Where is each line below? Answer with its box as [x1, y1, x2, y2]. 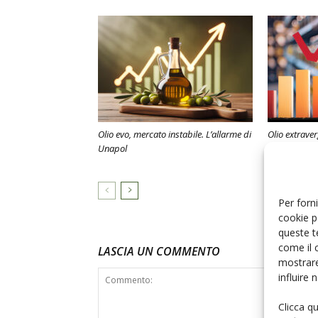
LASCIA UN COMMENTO [98, 243, 220, 259]
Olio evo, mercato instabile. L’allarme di [98, 128, 251, 141]
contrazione [268, 156, 314, 169]
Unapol [98, 142, 127, 155]
